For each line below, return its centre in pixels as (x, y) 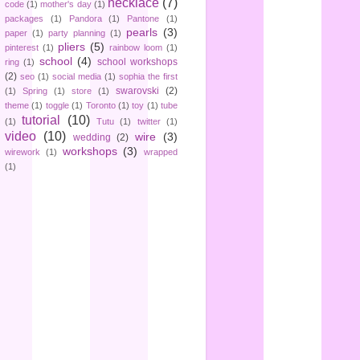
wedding (92, 138)
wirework (22, 152)
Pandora (85, 19)
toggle (57, 106)
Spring (35, 91)
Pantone (143, 19)
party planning (77, 33)
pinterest (22, 48)
